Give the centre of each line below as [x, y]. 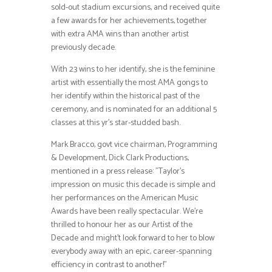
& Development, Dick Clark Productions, [120, 158]
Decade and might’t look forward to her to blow [133, 238]
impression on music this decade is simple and [133, 185]
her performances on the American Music [125, 198]
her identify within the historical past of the [125, 96]
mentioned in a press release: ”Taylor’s [118, 171]
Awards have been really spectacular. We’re [127, 211]
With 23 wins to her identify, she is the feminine [133, 69]
